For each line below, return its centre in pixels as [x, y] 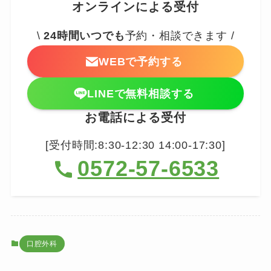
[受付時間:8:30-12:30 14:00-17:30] [135, 145]
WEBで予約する [140, 61]
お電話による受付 [135, 118]
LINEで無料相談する [140, 93]
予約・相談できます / [180, 36]
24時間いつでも [84, 36]
